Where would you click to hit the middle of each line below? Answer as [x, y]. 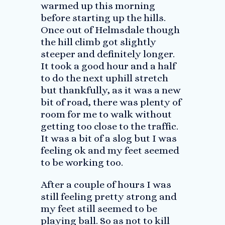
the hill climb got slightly [98, 42]
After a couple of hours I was [106, 185]
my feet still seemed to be [99, 209]
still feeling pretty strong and [108, 197]
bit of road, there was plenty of [111, 102]
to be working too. [82, 162]
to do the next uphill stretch [104, 78]
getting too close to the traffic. [109, 126]
